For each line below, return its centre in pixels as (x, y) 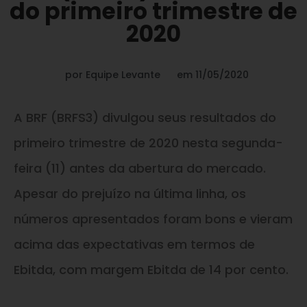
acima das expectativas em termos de (134, 244)
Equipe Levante (123, 74)
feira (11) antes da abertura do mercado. (140, 168)
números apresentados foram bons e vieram (153, 219)
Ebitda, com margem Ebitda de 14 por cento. (151, 269)
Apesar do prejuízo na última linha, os (130, 193)
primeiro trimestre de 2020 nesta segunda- (148, 143)
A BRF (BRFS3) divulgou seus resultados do (145, 117)
